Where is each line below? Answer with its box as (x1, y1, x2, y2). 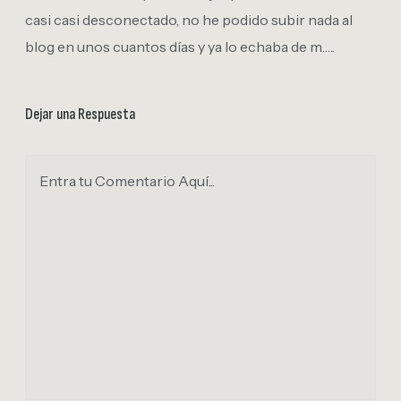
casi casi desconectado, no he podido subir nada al (25, 10, 353, 29)
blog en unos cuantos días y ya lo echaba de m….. (25, 37, 335, 55)
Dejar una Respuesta (25, 105, 135, 124)
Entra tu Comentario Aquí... (39, 171, 215, 190)
